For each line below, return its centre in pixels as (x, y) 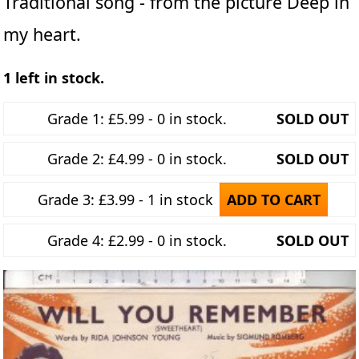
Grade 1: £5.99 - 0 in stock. (137, 119)
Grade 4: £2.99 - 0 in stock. (137, 240)
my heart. (42, 34)
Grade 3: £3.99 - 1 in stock (125, 200)
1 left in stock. (54, 78)
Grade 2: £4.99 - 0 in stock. (137, 159)
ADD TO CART (274, 200)
